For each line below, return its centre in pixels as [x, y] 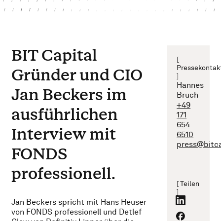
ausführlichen [65, 114]
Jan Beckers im [69, 94]
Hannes [190, 85]
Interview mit [64, 134]
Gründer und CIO [77, 74]
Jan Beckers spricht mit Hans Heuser [79, 202]
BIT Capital [55, 55]
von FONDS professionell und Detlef [77, 212]
